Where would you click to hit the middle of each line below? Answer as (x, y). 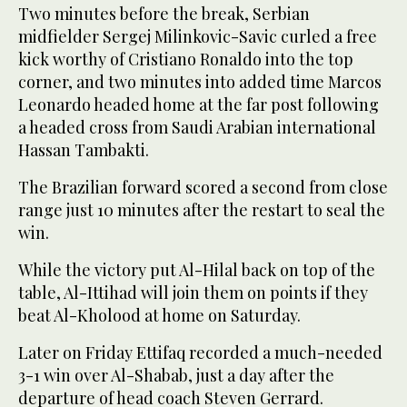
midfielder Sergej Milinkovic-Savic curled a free (198, 36)
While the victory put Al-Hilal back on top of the (197, 269)
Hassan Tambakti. (84, 149)
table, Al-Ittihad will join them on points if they (193, 292)
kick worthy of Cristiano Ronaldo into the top (186, 59)
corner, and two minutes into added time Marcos (200, 81)
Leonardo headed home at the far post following (199, 104)
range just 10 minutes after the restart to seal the (202, 209)
